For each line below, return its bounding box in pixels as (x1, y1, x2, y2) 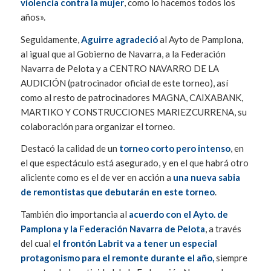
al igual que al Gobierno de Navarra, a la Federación (20, 48, 226, 59)
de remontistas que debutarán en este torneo (20, 186, 215, 198)
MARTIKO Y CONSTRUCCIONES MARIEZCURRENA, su (20, 106, 247, 117)
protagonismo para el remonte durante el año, (20, 252, 214, 264)
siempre (214, 252, 247, 264)
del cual (20, 238, 53, 249)
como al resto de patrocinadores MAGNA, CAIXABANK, (20, 91, 243, 103)
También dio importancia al (20, 209, 127, 220)
